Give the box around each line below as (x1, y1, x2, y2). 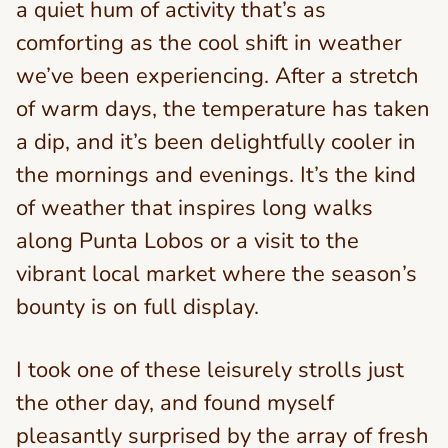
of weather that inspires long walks (16, 193, 373, 223)
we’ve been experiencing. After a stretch (16, 61, 419, 91)
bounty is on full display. (16, 292, 259, 322)
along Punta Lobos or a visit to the (16, 226, 359, 256)
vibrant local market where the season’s (16, 259, 417, 289)
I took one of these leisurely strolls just (16, 355, 404, 385)
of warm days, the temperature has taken (16, 94, 430, 124)
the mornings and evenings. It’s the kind (16, 160, 416, 190)
